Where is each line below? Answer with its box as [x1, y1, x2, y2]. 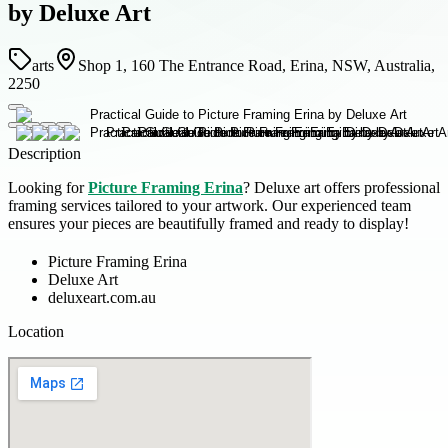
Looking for [8, 178, 88, 196]
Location [8, 322, 64, 340]
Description [8, 144, 81, 162]
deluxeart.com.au [48, 288, 156, 306]
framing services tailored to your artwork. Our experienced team [8, 196, 411, 214]
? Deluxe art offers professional [243, 178, 440, 196]
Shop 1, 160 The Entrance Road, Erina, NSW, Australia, [78, 56, 435, 74]
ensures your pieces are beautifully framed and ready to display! [8, 214, 409, 232]
